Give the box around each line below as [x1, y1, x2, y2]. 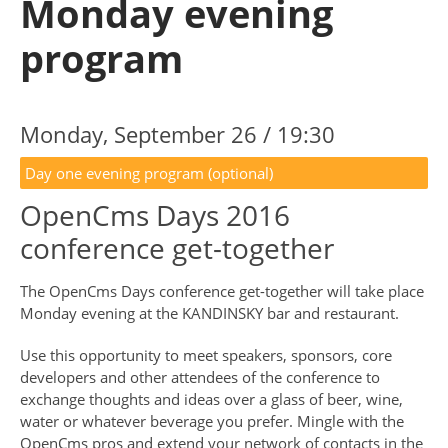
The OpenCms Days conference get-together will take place [20, 281, 424, 302]
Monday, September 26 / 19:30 [20, 119, 335, 150]
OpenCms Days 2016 [20, 196, 290, 235]
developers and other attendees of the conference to [20, 367, 380, 388]
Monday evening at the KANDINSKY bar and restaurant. [20, 303, 399, 324]
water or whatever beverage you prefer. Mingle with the [20, 411, 404, 432]
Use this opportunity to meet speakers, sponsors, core [20, 345, 392, 366]
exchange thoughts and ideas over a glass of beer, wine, [20, 389, 403, 410]
